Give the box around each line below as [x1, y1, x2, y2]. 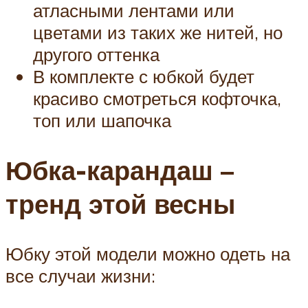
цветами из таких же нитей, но [33, 21, 283, 44]
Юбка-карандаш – [5, 153, 234, 188]
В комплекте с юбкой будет [33, 65, 254, 88]
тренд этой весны [5, 187, 235, 221]
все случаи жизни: [5, 264, 155, 287]
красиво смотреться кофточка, [33, 87, 281, 110]
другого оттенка [33, 43, 159, 66]
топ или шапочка [33, 109, 171, 132]
